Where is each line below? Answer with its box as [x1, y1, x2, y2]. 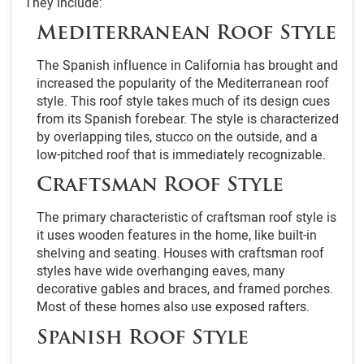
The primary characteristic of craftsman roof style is [37, 208, 336, 228]
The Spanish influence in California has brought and [37, 56, 338, 76]
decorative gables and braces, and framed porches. [37, 279, 333, 300]
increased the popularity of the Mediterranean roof [37, 74, 329, 94]
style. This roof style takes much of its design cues [37, 92, 330, 112]
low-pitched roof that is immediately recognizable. [37, 145, 326, 166]
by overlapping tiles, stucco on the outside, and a [37, 128, 318, 148]
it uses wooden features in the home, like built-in [37, 226, 317, 246]
